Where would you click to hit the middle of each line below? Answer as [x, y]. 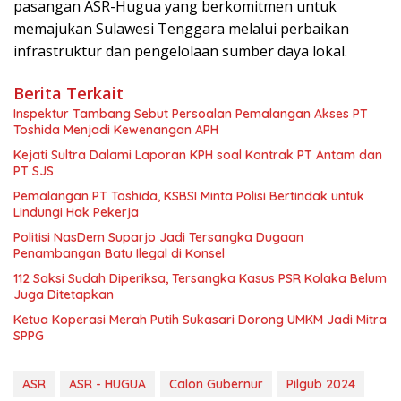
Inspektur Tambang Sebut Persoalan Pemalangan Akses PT [191, 114]
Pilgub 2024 [321, 384]
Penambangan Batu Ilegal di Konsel [119, 254]
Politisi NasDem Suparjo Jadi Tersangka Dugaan [158, 238]
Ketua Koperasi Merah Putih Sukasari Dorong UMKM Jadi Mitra [200, 320]
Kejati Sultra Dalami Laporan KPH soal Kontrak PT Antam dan [198, 155]
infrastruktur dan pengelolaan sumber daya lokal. [180, 51]
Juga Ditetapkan [64, 295]
